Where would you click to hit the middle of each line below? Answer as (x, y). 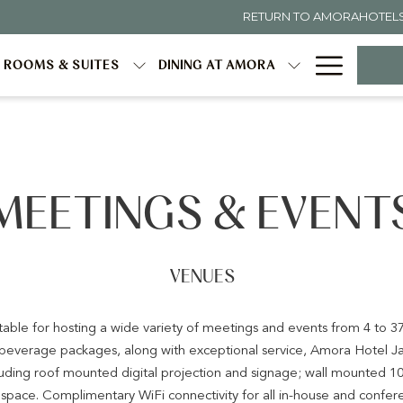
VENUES (201, 277)
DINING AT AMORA (216, 65)
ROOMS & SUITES (62, 65)
